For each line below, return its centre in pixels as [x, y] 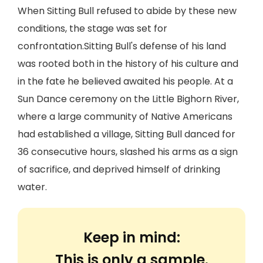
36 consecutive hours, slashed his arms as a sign [128, 152]
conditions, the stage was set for [92, 28]
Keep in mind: [131, 237]
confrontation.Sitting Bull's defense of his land [122, 46]
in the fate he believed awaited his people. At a [125, 81]
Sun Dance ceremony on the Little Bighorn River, [128, 99]
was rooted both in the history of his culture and [128, 64]
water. [32, 187]
